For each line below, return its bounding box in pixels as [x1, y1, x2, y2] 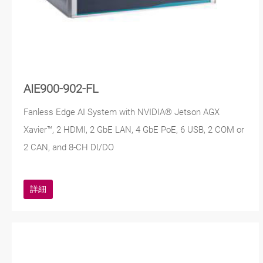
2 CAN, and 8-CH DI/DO [23, 141, 114, 153]
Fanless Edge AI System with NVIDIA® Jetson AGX [23, 106, 220, 117]
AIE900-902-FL [23, 82, 99, 96]
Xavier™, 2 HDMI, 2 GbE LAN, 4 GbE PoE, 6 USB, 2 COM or [23, 124, 244, 135]
